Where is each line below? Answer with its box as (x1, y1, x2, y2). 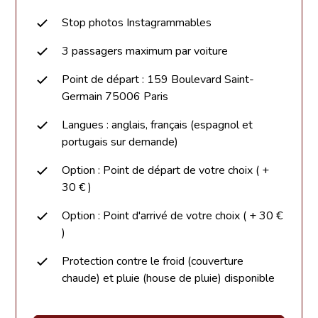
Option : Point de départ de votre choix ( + (62, 162, 270, 178)
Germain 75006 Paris (62, 88, 169, 104)
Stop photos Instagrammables (62, 14, 212, 31)
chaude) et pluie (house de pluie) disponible (62, 270, 275, 286)
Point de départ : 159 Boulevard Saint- (62, 71, 255, 87)
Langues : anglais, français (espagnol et (62, 116, 253, 133)
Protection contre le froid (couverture (62, 253, 244, 269)
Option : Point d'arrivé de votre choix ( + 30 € (62, 207, 283, 224)
